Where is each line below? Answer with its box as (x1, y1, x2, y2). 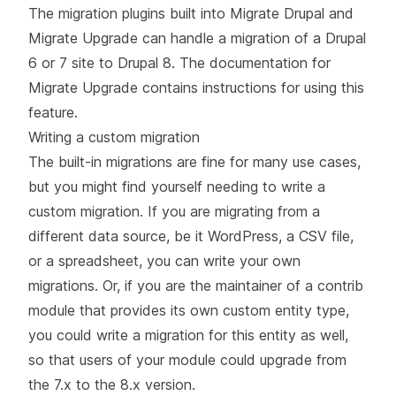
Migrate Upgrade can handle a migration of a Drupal (28, 28, 366, 47)
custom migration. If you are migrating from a (28, 202, 320, 220)
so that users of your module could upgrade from (28, 350, 346, 369)
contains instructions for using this (138, 78, 364, 96)
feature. (28, 103, 78, 121)
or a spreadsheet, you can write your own (28, 251, 301, 270)
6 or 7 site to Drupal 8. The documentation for (28, 53, 331, 72)
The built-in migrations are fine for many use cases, (28, 152, 361, 171)
